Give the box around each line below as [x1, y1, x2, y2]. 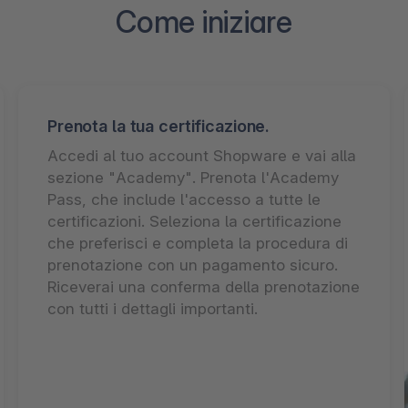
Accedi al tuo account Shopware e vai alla [47, 146, 356, 165]
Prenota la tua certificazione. [47, 116, 270, 136]
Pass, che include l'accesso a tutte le [47, 189, 321, 209]
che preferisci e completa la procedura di [47, 233, 348, 252]
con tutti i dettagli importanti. [47, 299, 258, 318]
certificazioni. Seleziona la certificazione [47, 211, 342, 230]
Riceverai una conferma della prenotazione [47, 277, 360, 296]
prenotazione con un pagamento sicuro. [47, 255, 338, 274]
